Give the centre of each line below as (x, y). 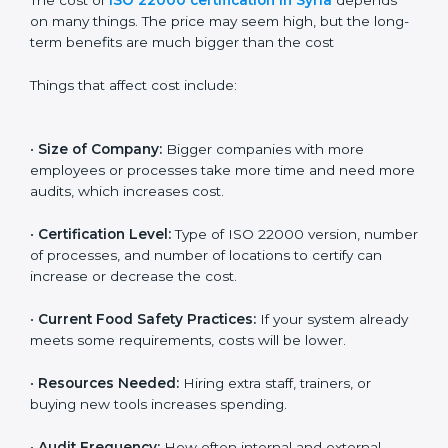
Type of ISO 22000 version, (265, 328)
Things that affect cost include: (133, 180)
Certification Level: (104, 328)
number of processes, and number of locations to (198, 349)
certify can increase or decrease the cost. (170, 370)
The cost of (69, 95)
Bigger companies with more (263, 243)
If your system (305, 413)
